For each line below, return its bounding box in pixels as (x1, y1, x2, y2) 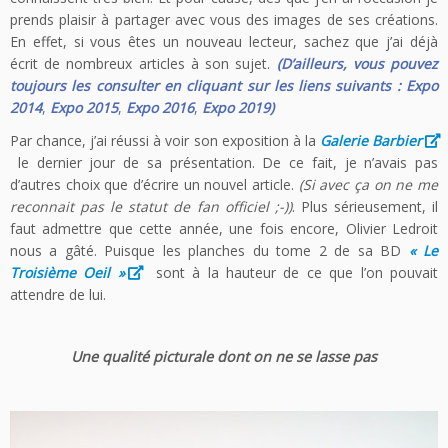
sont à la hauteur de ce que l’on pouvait (155, 263, 439, 282)
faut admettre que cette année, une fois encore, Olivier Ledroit (10, 219, 438, 238)
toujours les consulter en (10, 76, 187, 95)
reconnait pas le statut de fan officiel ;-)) (10, 197, 292, 216)
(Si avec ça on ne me (298, 175, 439, 194)
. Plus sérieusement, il (291, 197, 439, 216)
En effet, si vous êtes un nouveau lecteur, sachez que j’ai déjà (10, 32, 438, 51)
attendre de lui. (10, 285, 106, 304)
